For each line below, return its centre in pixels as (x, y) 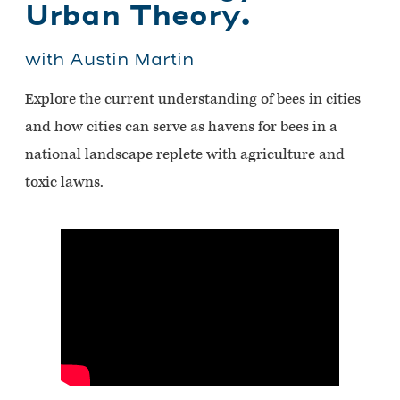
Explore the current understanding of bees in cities (193, 99)
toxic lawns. (64, 182)
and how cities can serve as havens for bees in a (181, 126)
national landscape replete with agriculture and (185, 154)
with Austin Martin (109, 60)
